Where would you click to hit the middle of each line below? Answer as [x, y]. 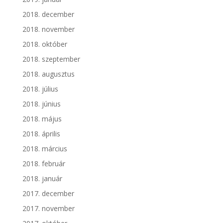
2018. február [44, 164]
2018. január [42, 179]
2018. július [40, 89]
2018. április [41, 134]
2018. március [45, 149]
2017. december [48, 194]
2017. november [48, 209]
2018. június [41, 104]
